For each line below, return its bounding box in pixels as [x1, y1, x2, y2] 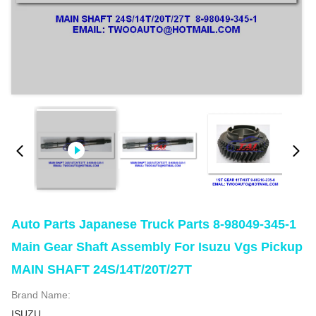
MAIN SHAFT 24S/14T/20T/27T [11, 262, 192, 276]
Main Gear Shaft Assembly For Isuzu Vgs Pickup [11, 240, 303, 254]
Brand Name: [11, 289, 71, 300]
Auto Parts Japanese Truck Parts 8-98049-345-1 [11, 217, 296, 231]
